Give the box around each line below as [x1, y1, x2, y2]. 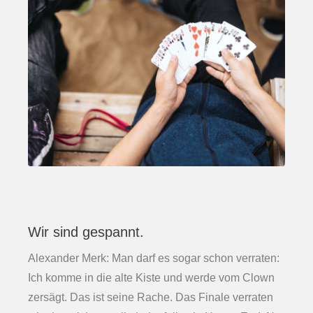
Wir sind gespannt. [28, 224, 144, 240]
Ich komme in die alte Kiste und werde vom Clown [28, 272, 275, 284]
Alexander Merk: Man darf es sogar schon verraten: [28, 252, 279, 265]
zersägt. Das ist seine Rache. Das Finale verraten [28, 291, 273, 304]
